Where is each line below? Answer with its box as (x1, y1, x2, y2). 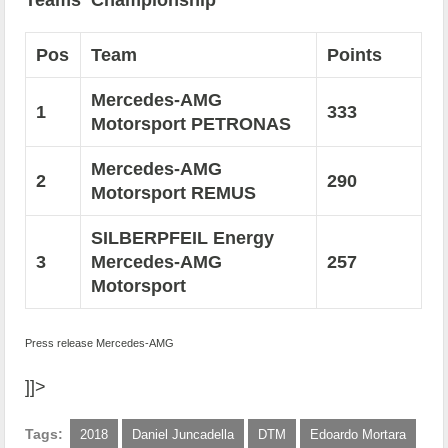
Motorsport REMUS (91, 183, 257, 204)
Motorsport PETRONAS (91, 114, 292, 135)
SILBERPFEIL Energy (91, 228, 275, 249)
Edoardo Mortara (310, 427, 407, 443)
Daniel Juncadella (132, 427, 235, 443)
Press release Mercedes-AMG (25, 337, 175, 350)
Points (327, 45, 383, 66)
